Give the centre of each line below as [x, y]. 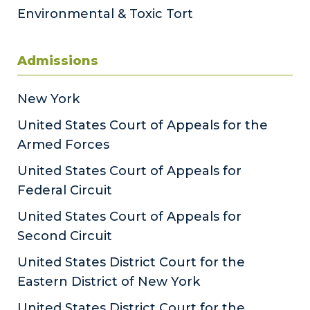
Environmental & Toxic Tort [105, 13]
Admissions [58, 61]
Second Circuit [65, 236]
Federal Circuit [65, 190]
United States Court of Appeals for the [143, 125]
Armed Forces [63, 144]
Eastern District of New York [109, 281]
